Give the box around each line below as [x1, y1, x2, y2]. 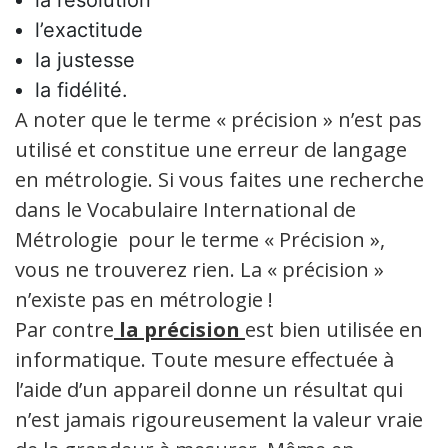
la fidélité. [35, 78, 128, 102]
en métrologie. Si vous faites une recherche [15, 166, 424, 193]
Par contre [15, 316, 114, 343]
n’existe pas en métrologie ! [15, 286, 273, 313]
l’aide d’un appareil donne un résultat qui [15, 376, 403, 403]
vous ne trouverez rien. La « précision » [15, 256, 384, 283]
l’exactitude [35, 18, 143, 42]
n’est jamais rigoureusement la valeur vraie [15, 406, 423, 433]
